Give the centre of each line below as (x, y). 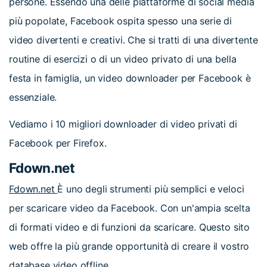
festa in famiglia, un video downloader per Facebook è (130, 78)
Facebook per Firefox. (58, 143)
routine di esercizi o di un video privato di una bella (123, 59)
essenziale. (33, 97)
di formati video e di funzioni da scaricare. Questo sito (130, 227)
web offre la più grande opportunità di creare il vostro (129, 246)
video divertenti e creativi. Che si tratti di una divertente (133, 40)
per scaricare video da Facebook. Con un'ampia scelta (130, 208)
